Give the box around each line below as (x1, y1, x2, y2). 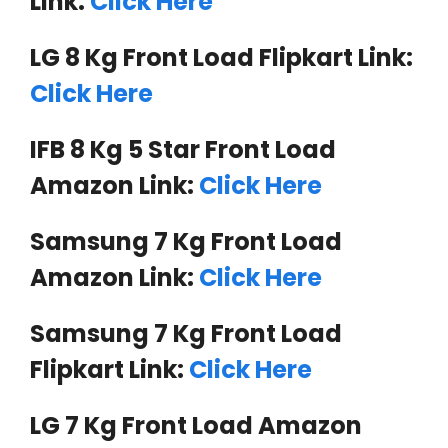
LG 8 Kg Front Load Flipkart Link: (30, 40, 413, 74)
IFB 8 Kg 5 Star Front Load (30, 132, 336, 166)
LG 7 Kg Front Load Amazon (30, 408, 362, 442)
